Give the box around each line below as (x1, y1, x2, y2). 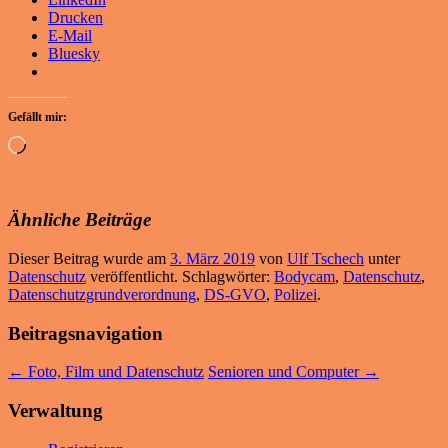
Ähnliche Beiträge (8, 209, 151, 231)
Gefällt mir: (8, 109, 67, 124)
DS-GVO (204, 286, 266, 304)
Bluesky (48, 44, 100, 62)
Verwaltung (8, 400, 103, 422)
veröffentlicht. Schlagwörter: (86, 268, 274, 286)
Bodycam (274, 268, 335, 286)
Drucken (48, 8, 103, 26)
